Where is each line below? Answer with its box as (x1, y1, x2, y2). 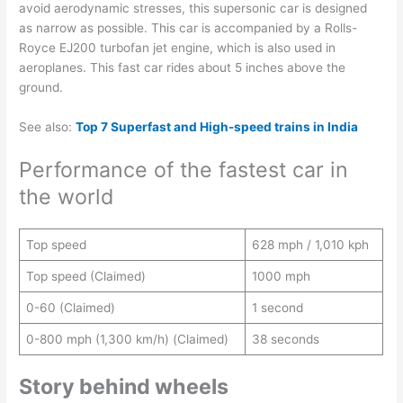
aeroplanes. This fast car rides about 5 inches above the (19, 60, 346, 76)
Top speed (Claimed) (25, 268, 146, 283)
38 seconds (251, 331, 319, 346)
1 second (251, 300, 303, 315)
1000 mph (251, 268, 310, 283)
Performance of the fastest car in (19, 156, 349, 183)
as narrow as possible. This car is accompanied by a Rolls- (19, 21, 358, 36)
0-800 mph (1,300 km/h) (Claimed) (25, 331, 228, 346)
